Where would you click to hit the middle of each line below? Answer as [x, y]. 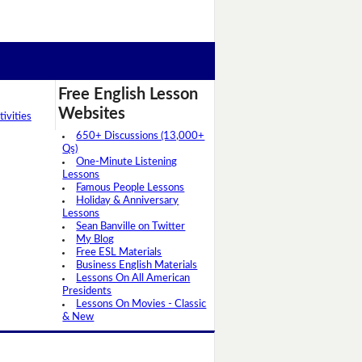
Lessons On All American [133, 279]
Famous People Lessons [130, 188]
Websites [92, 114]
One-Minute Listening [127, 162]
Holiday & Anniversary [128, 201]
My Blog [95, 240]
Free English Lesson [128, 95]
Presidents [87, 292]
